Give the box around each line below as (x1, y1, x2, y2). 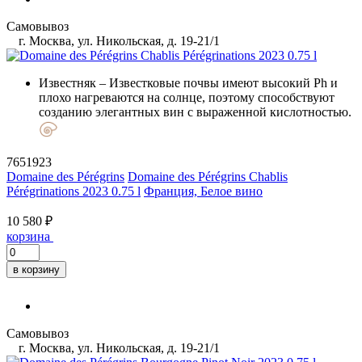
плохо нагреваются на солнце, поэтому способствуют (39, 90, 335, 104)
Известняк (39, 75, 96, 90)
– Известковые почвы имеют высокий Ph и (96, 75, 338, 90)
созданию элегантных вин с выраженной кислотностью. (39, 104, 351, 119)
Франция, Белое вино (144, 183, 263, 198)
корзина (6, 229, 50, 243)
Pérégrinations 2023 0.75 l (6, 183, 141, 198)
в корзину (13, 263, 60, 276)
